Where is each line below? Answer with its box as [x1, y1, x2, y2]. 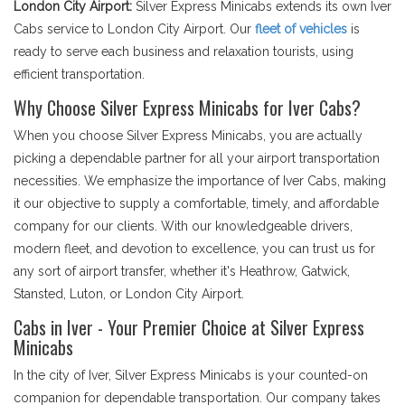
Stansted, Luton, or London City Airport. [14, 287, 244, 301]
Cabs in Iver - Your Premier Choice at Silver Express [14, 314, 364, 341]
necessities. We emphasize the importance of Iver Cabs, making [14, 174, 386, 188]
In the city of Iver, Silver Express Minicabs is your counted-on [14, 368, 368, 382]
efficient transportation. [14, 67, 145, 81]
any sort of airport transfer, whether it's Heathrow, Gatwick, [14, 264, 350, 278]
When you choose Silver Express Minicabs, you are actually [14, 128, 363, 143]
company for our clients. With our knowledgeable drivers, [14, 219, 353, 233]
